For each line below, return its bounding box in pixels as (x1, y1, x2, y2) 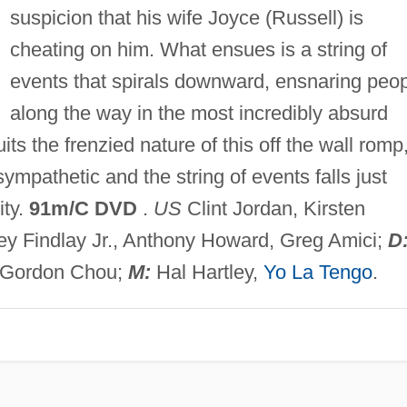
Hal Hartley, (150, 260, 263, 283)
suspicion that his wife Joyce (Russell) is (9, 5, 363, 29)
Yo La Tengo (263, 260, 372, 283)
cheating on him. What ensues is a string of (9, 37, 387, 61)
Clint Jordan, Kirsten (181, 196, 365, 220)
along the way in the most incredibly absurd (9, 101, 388, 124)
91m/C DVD (28, 196, 137, 220)
